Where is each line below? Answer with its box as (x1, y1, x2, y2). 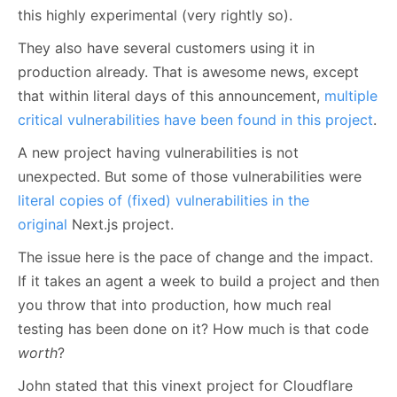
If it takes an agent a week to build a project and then (18, 271, 379, 290)
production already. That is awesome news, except (18, 62, 359, 81)
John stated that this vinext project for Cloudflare (18, 376, 353, 394)
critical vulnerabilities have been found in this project (18, 110, 373, 128)
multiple (324, 86, 378, 105)
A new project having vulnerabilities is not (18, 143, 299, 161)
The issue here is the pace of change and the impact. (18, 247, 373, 266)
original (18, 214, 67, 233)
